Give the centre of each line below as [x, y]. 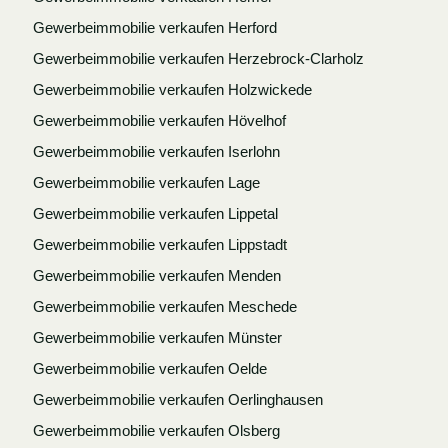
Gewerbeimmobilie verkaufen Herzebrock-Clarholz [198, 58]
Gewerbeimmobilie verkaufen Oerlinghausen [177, 399]
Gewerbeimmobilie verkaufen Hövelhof [159, 120]
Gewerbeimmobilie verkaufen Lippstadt [159, 244]
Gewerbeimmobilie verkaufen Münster [157, 337]
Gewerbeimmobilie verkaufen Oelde [149, 368]
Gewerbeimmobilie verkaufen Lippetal [155, 213]
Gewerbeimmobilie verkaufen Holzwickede [172, 89]
